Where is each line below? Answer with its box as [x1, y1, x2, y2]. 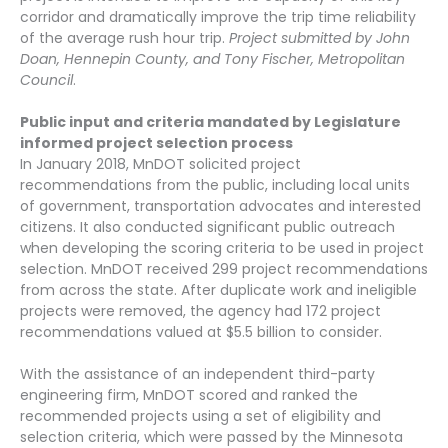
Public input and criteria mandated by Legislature [20, 111, 401, 132]
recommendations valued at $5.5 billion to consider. [20, 321, 382, 342]
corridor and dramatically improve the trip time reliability [20, 6, 416, 27]
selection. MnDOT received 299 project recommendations [20, 258, 428, 279]
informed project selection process [20, 132, 293, 153]
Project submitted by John [229, 27, 410, 48]
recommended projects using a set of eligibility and [20, 405, 381, 426]
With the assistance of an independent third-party [20, 363, 375, 384]
